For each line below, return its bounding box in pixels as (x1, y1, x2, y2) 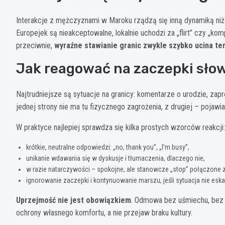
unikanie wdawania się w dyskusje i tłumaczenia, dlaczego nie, (26, 154, 205, 162)
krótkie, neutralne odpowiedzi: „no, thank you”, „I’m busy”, (26, 143, 189, 151)
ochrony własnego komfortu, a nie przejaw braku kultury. (16, 207, 192, 217)
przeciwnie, (16, 40, 54, 50)
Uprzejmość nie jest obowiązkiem (16, 195, 131, 205)
